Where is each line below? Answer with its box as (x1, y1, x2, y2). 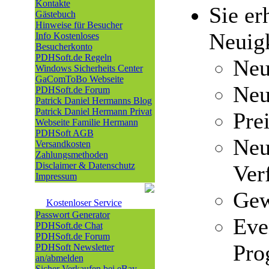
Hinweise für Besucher (35, 20, 122, 30)
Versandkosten (35, 139, 91, 149)
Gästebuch (35, 9, 76, 19)
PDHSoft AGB (35, 128, 94, 138)
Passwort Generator (35, 210, 110, 220)
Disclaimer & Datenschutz (35, 160, 135, 171)
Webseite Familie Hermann (35, 117, 138, 127)
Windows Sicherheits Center (35, 63, 143, 73)
